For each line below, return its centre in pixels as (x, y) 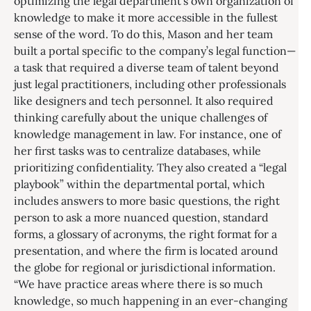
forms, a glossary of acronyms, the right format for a (145, 234)
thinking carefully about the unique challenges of (141, 117)
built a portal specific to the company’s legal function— (155, 51)
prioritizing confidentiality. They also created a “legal (150, 167)
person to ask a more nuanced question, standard (141, 217)
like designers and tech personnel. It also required (144, 101)
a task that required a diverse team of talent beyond (146, 67)
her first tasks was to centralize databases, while (137, 151)
